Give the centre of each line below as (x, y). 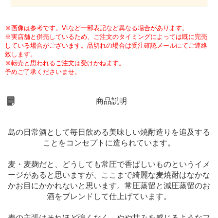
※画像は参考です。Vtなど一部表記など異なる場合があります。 (97, 28)
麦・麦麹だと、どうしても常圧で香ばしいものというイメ (109, 164)
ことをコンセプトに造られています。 (109, 143)
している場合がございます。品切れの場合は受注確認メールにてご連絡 (106, 46)
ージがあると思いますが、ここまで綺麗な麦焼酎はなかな (109, 175)
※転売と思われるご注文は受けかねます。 (65, 63)
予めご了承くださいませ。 (43, 72)
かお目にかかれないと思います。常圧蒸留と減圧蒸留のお (109, 186)
